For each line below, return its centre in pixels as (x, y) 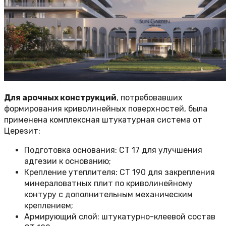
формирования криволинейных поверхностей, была (106, 109)
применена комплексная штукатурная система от (103, 120)
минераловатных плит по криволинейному (108, 184)
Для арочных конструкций (60, 98)
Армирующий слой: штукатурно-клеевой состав (120, 217)
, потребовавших (150, 98)
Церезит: (23, 131)
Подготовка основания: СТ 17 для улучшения (113, 150)
